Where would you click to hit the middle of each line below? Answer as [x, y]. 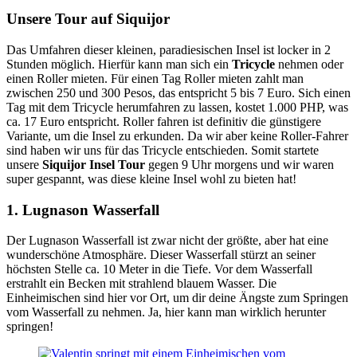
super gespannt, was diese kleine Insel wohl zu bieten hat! [151, 178]
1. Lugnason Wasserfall [83, 210]
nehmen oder [309, 64]
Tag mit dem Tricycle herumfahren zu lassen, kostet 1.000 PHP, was [177, 107]
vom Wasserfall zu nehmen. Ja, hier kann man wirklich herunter [166, 312]
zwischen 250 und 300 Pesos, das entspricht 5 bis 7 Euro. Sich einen [178, 92]
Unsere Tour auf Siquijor [88, 19]
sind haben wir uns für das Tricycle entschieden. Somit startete [163, 150]
